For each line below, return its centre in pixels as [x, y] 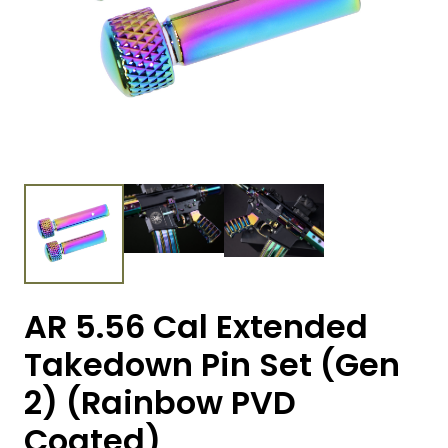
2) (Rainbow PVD [160, 403]
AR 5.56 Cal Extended [196, 327]
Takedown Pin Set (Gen [212, 365]
